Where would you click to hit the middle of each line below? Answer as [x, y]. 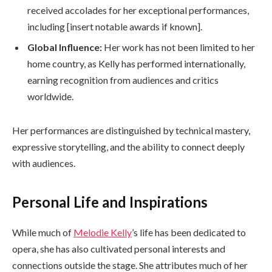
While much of [43, 232]
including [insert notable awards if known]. [115, 27]
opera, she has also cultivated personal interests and [119, 248]
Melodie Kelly [103, 232]
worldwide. [50, 97]
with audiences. [44, 163]
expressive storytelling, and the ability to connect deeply [128, 147]
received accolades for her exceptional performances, [138, 10]
